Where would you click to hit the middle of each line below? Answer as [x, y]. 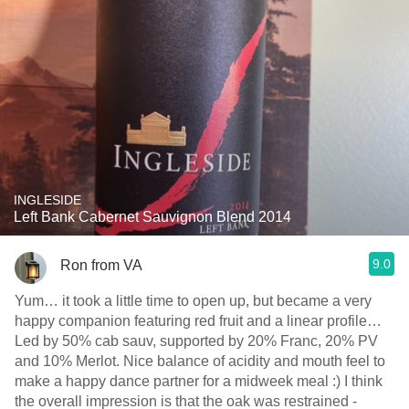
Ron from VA [101, 265]
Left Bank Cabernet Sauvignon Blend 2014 [152, 217]
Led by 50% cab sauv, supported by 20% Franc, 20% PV [196, 341]
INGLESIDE [47, 200]
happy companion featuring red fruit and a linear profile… [198, 321]
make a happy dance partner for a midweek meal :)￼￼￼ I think [199, 381]
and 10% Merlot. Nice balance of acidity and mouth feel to [200, 361]
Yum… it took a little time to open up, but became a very [193, 301]
